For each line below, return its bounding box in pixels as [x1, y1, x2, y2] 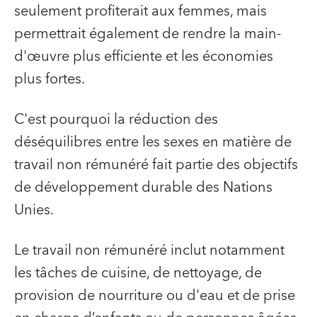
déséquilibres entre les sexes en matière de [14, 129, 292, 154]
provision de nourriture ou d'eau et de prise [14, 283, 295, 308]
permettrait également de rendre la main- [14, 21, 281, 46]
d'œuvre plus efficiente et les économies [14, 44, 273, 69]
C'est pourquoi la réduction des [14, 107, 218, 132]
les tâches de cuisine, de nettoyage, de [14, 260, 262, 285]
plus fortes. [14, 67, 85, 91]
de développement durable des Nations [14, 175, 272, 200]
